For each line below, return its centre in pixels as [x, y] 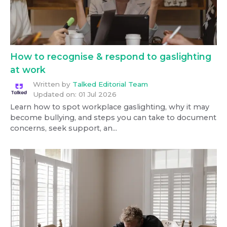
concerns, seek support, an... [64, 128]
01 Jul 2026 [98, 94]
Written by [52, 84]
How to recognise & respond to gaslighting [111, 56]
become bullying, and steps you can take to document [113, 117]
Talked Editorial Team [110, 84]
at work [28, 69]
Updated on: [55, 94]
